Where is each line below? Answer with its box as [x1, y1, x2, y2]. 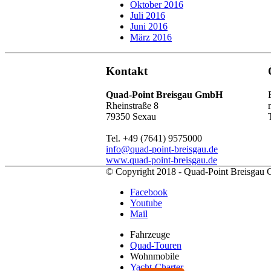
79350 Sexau [106, 111, 156, 122]
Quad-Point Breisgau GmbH [106, 89, 223, 100]
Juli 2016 [130, 10, 165, 21]
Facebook [130, 186, 168, 197]
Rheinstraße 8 [106, 100, 158, 111]
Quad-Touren [130, 240, 181, 250]
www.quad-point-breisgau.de [106, 154, 217, 165]
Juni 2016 [130, 21, 168, 32]
